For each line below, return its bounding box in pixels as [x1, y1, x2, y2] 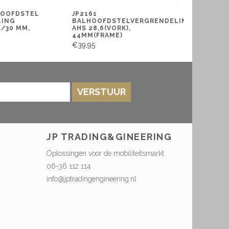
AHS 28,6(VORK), [72, 24, 131, 32]
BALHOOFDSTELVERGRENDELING [72, 17, 193, 25]
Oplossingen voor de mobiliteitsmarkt [47, 149, 164, 158]
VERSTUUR [77, 86, 126, 98]
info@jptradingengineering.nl [47, 175, 136, 184]
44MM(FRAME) [72, 31, 123, 39]
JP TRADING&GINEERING [47, 131, 172, 143]
